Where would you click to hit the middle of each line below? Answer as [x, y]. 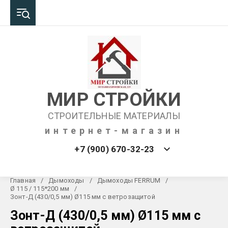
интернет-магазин [114, 131]
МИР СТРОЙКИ [114, 99]
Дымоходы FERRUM [129, 180]
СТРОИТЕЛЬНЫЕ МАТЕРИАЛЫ [114, 116]
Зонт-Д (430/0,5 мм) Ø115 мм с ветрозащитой [83, 197]
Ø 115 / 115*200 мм [40, 189]
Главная [23, 180]
